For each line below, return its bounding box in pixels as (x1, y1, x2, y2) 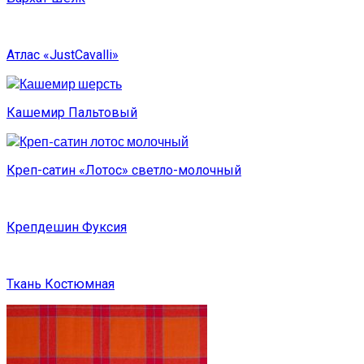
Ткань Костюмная (6, 276, 115, 292)
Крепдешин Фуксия (6, 219, 127, 236)
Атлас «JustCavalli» (6, 47, 119, 63)
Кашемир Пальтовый (6, 105, 137, 121)
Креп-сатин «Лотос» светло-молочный (6, 162, 241, 179)
